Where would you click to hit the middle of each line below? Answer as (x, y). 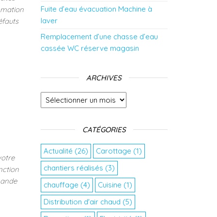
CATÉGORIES (104, 130)
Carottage (113, 151)
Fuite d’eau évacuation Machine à (96, 9)
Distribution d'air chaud (82, 202)
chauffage (61, 185)
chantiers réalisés (73, 168)
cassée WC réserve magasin (90, 48)
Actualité (58, 151)
